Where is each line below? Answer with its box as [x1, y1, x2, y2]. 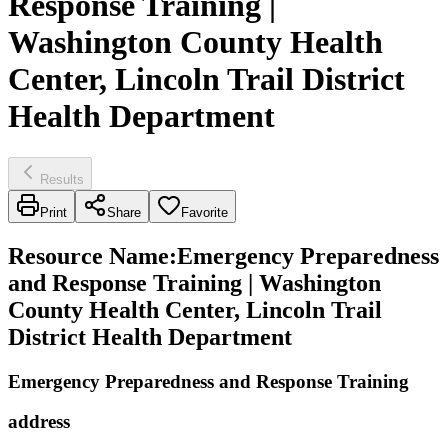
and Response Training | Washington [8, 269, 381, 296]
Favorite [181, 204, 228, 220]
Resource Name [8, 242, 169, 269]
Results [40, 171, 84, 187]
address [8, 411, 70, 433]
